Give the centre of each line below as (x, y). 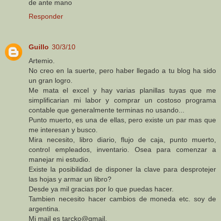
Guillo (39, 47)
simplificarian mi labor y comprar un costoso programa (122, 100)
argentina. (44, 209)
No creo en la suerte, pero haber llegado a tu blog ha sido (122, 71)
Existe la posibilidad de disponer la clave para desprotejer (122, 169)
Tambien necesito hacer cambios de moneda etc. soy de (122, 199)
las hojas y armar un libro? (70, 179)
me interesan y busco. (63, 130)
